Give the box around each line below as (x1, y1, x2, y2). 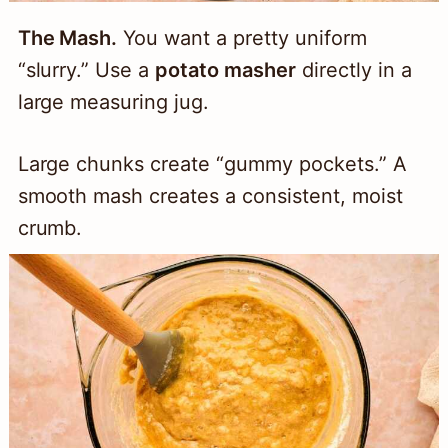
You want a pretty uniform (117, 26, 367, 51)
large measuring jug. (17, 90, 210, 115)
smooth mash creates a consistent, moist (17, 184, 403, 209)
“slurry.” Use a (17, 58, 156, 83)
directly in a (295, 58, 412, 83)
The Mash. (17, 26, 118, 51)
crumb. (17, 216, 83, 241)
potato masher (155, 58, 296, 83)
